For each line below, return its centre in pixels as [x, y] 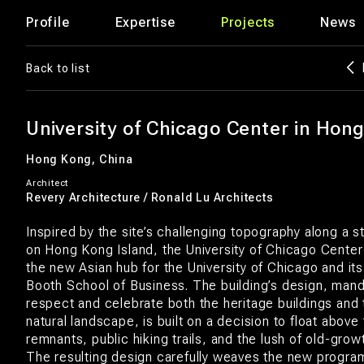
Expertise [145, 22]
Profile [48, 22]
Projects [248, 22]
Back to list [58, 68]
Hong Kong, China [80, 159]
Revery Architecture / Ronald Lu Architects [150, 198]
